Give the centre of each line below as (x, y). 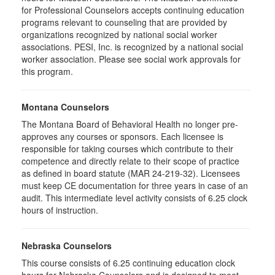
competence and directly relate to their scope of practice (130, 161)
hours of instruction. (60, 210)
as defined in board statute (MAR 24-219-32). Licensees (131, 173)
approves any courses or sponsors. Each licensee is (122, 136)
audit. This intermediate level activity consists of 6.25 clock (134, 198)
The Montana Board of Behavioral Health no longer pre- (130, 124)
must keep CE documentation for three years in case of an (135, 185)
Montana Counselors (65, 107)
